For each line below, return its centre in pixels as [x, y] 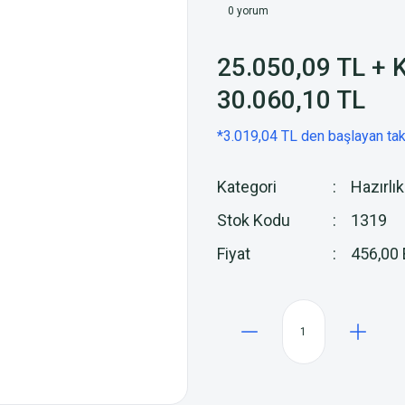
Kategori [247, 187]
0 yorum [248, 11]
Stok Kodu [254, 220]
